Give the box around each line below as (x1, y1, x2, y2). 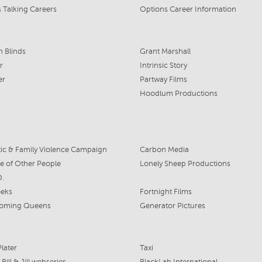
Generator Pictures (139, 202, 205, 210)
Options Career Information (139, 5, 236, 13)
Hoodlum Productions (139, 89, 218, 98)
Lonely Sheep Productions (139, 160, 230, 168)
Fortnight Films (139, 188, 192, 196)
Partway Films (139, 75, 187, 84)
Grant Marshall (139, 47, 191, 56)
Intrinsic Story (139, 61, 187, 70)
